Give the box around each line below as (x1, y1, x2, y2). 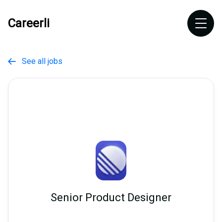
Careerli (8, 16, 50, 30)
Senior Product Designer (51, 191, 171, 204)
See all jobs (16, 56, 62, 66)
